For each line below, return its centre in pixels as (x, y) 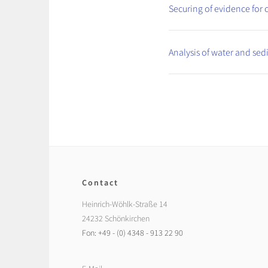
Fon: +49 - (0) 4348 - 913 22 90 (132, 232)
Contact (100, 182)
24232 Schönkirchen (115, 218)
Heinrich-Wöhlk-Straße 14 (124, 204)
